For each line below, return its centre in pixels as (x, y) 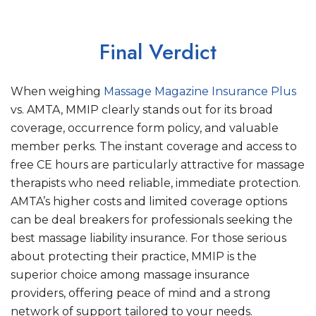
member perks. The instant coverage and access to (154, 146)
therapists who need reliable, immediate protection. (156, 183)
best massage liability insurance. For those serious (148, 238)
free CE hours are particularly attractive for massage (158, 165)
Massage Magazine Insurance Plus (199, 91)
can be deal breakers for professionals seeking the (152, 220)
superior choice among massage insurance (130, 275)
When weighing (56, 91)
